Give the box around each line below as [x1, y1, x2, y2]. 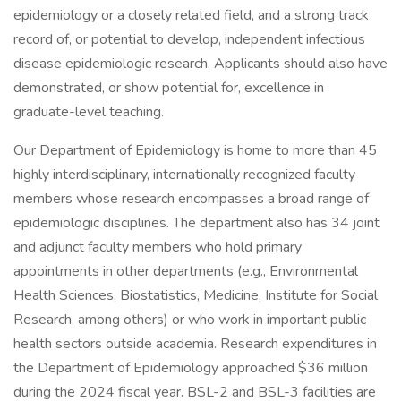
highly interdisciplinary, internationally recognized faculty [13, 165, 355, 184]
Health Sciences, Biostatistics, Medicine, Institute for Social [13, 286, 378, 305]
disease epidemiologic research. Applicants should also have [13, 54, 388, 73]
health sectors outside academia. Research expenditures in [13, 334, 377, 354]
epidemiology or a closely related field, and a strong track [13, 5, 369, 25]
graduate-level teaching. [13, 102, 164, 122]
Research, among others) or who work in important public [13, 310, 366, 329]
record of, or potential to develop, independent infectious [13, 30, 365, 49]
